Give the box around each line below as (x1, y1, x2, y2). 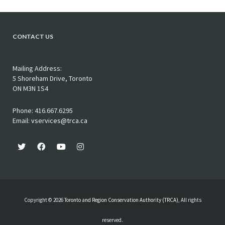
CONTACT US (13, 32, 53, 40)
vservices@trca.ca (31, 116, 87, 125)
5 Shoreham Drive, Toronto (13, 73, 92, 83)
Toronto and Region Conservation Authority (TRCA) (64, 196, 178, 203)
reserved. (102, 216, 123, 223)
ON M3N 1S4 (13, 83, 48, 93)
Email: (13, 116, 31, 125)
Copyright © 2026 (24, 196, 64, 203)
